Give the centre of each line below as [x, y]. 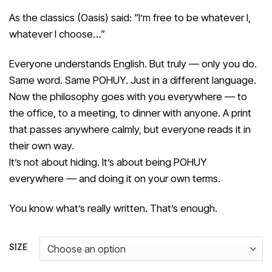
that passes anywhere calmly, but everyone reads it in [130, 129]
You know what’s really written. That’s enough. [113, 208]
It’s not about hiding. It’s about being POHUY [108, 162]
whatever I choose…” [57, 34]
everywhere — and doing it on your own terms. [115, 178]
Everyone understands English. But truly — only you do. [133, 63]
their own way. [42, 145]
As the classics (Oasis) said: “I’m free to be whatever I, [130, 17]
